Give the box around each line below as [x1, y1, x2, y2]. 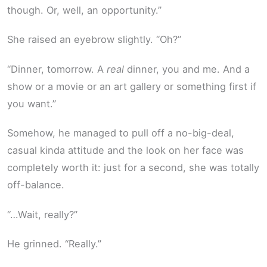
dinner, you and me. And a [124, 63, 250, 75]
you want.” [7, 97, 56, 110]
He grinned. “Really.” [7, 238, 101, 250]
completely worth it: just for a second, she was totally [7, 162, 259, 174]
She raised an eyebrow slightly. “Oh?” [7, 33, 181, 46]
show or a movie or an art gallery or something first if [7, 80, 256, 92]
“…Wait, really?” [7, 208, 77, 221]
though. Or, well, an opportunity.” [7, 4, 162, 16]
